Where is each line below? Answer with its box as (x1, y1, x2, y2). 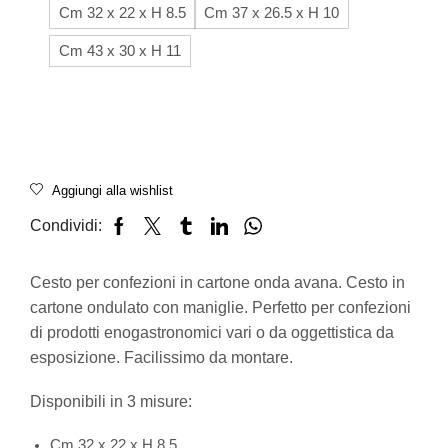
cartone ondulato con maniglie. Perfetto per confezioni (30, 299, 411, 317)
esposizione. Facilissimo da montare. (30, 349, 293, 367)
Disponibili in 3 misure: (30, 392, 192, 410)
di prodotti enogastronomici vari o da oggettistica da (30, 324, 394, 342)
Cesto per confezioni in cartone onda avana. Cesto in (30, 274, 405, 292)
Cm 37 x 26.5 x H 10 (204, 5, 339, 22)
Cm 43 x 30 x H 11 (59, 42, 181, 59)
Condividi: (30, 217, 102, 235)
